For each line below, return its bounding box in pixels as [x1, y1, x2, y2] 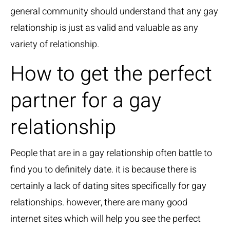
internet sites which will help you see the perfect [10, 212, 201, 226]
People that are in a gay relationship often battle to [10, 146, 212, 161]
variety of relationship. [10, 37, 99, 52]
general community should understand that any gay [10, 5, 218, 19]
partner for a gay [10, 86, 161, 117]
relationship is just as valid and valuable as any [10, 21, 198, 35]
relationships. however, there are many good [10, 196, 187, 210]
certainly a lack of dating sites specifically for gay [10, 179, 206, 194]
